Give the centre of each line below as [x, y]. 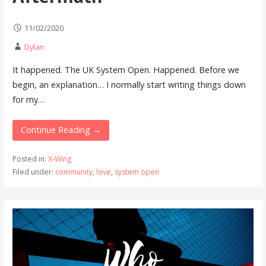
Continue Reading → [61, 130]
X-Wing [59, 159]
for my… [28, 99]
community [74, 172]
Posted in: [30, 159]
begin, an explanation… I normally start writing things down [129, 84]
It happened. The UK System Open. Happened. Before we [126, 69]
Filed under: [34, 172]
